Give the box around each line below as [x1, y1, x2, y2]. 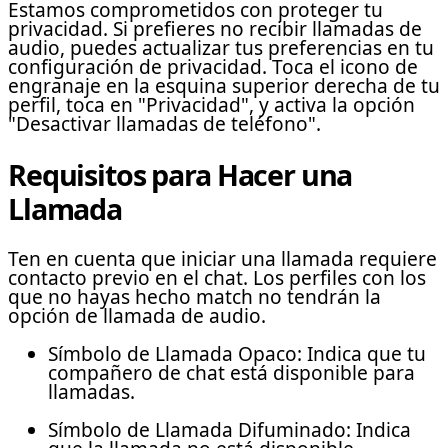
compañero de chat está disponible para [48, 359, 415, 386]
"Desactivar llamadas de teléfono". [8, 110, 321, 137]
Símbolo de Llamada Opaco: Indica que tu [48, 340, 426, 367]
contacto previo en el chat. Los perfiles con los [8, 264, 426, 291]
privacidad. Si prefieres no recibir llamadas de [8, 15, 422, 42]
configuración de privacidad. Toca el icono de [8, 53, 418, 80]
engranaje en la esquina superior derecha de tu [8, 72, 440, 99]
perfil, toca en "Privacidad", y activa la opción [8, 91, 415, 118]
